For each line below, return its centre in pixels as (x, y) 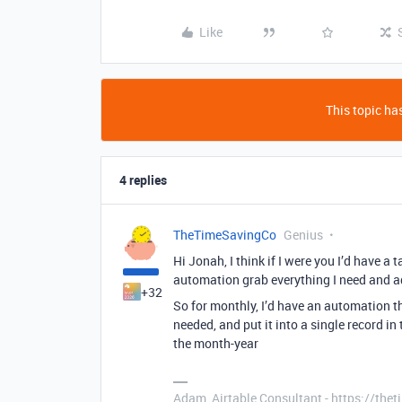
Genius (303, 235)
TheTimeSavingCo (225, 235)
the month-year (216, 343)
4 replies (143, 180)
